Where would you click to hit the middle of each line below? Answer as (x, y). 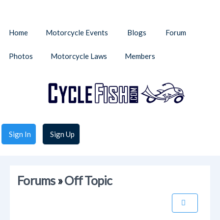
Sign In (20, 134)
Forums (36, 181)
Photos (21, 56)
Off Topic (88, 181)
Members (140, 56)
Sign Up (62, 134)
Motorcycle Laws (79, 56)
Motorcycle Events (77, 32)
